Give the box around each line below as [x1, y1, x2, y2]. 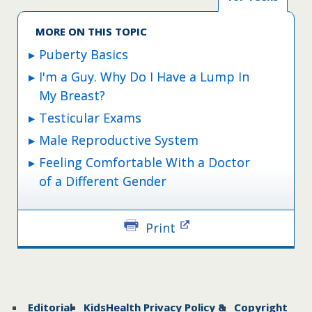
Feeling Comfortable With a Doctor [39, 153, 250, 171]
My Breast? [39, 86, 105, 104]
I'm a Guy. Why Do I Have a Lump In [39, 68, 249, 85]
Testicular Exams [39, 109, 141, 126]
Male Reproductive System [39, 131, 198, 148]
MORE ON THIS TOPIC [36, 24, 147, 38]
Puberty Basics [39, 45, 128, 63]
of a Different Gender [39, 172, 166, 189]
